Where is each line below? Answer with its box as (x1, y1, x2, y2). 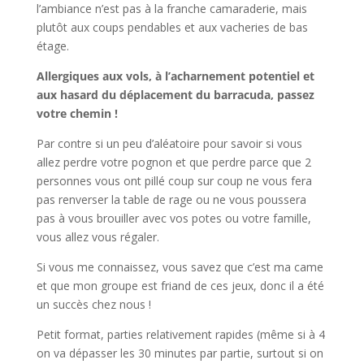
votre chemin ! (36, 106, 118, 122)
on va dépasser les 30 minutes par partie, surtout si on (36, 345, 323, 362)
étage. (36, 38, 69, 54)
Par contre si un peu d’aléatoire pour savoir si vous (36, 136, 302, 152)
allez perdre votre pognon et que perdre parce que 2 (36, 154, 311, 171)
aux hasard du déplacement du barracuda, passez (36, 87, 314, 103)
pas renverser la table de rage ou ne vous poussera (36, 192, 306, 208)
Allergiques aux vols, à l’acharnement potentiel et (36, 68, 314, 84)
